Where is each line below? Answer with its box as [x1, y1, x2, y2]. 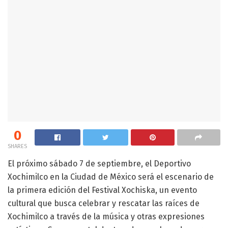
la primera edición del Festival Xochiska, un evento [8, 185, 197, 195]
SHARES [8, 142, 27, 150]
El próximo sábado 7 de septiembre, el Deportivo [8, 158, 191, 168]
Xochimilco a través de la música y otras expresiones [8, 211, 205, 221]
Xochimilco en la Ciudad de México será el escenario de [8, 172, 214, 182]
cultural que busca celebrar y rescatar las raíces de [8, 198, 199, 208]
